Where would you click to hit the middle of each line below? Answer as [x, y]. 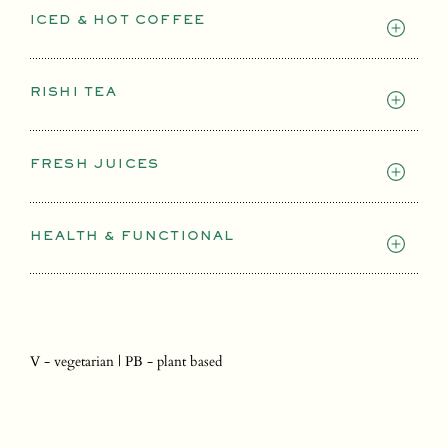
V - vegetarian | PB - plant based [125, 360]
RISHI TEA [73, 93]
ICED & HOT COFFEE [117, 21]
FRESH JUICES [94, 165]
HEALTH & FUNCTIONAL [132, 237]
